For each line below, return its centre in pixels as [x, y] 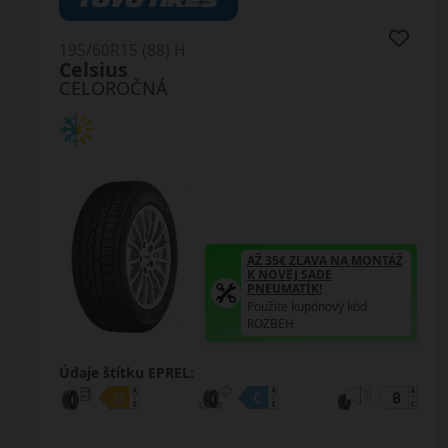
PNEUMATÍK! [287, 288]
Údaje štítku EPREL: [129, 372]
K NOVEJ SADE [292, 274]
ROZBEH [273, 323]
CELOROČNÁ [116, 87]
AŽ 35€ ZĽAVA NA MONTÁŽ [327, 260]
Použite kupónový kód [309, 306]
